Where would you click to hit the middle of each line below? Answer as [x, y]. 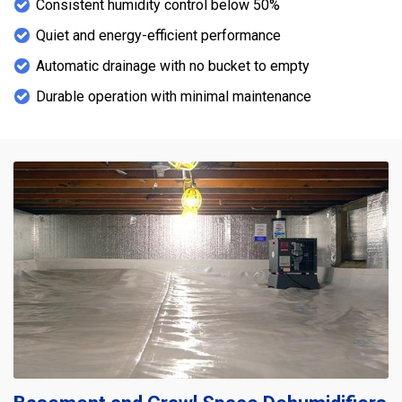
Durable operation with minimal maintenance [174, 96]
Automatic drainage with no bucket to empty [173, 66]
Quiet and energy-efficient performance [158, 35]
